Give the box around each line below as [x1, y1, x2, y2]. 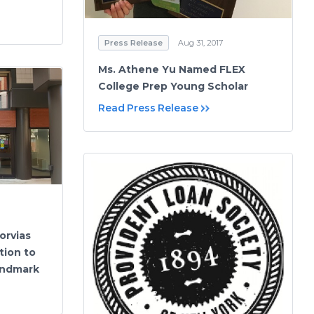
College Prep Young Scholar [98, 79, 248, 93]
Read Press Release [98, 101, 198, 114]
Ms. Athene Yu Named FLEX [98, 62, 245, 76]
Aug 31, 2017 [178, 37, 223, 48]
